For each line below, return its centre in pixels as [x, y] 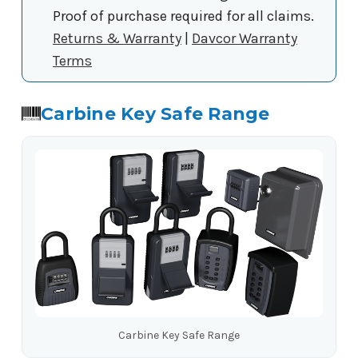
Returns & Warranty [117, 38]
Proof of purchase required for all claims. [183, 16]
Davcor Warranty [245, 38]
